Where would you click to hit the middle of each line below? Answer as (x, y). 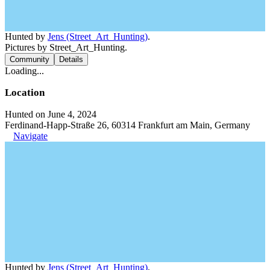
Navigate (30, 136)
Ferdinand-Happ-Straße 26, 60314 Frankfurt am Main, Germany (127, 125)
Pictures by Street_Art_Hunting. (66, 47)
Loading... (24, 71)
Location (25, 93)
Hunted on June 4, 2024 (51, 114)
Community (30, 59)
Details (71, 59)
